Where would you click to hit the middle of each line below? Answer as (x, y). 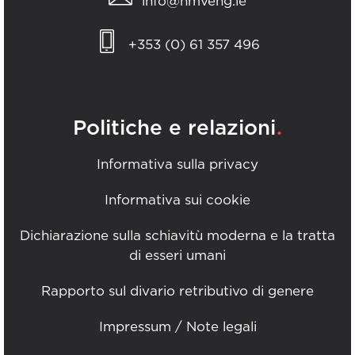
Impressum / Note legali (177, 326)
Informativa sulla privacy (177, 164)
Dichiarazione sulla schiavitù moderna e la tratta (177, 235)
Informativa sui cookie (177, 200)
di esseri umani (177, 255)
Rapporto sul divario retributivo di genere (177, 291)
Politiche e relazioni (174, 128)
